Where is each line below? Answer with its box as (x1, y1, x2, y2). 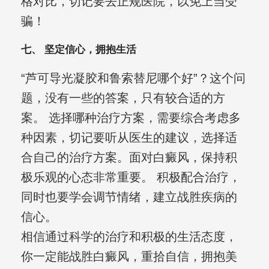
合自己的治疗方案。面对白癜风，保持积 (20, 151, 237, 165)
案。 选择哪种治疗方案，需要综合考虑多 (20, 111, 241, 125)
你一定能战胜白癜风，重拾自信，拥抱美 (20, 250, 237, 264)
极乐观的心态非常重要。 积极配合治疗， (20, 171, 241, 184)
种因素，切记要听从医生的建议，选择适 (20, 131, 237, 145)
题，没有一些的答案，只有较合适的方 (20, 91, 225, 105)
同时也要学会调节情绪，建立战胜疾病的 (20, 190, 237, 204)
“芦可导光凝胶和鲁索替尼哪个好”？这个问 (20, 71, 246, 85)
